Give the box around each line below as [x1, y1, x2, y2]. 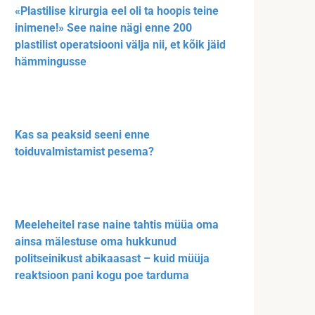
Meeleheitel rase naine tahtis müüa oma [15, 218, 219, 232]
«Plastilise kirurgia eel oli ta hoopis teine [15, 4, 219, 18]
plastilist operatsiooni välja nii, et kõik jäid [15, 38, 226, 52]
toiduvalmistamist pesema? [15, 145, 154, 159]
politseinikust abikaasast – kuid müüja [15, 252, 210, 266]
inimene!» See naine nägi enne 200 [15, 21, 192, 35]
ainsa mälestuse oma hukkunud [15, 235, 176, 249]
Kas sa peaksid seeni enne [15, 128, 150, 142]
